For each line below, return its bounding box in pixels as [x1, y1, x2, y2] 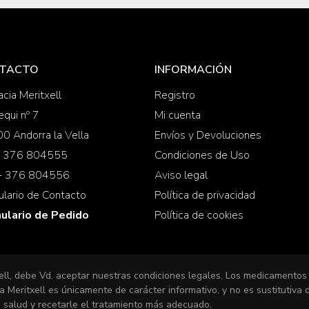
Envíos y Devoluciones [154, 128, 261, 143]
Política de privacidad [154, 188, 255, 203]
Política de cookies [154, 208, 243, 223]
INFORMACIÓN [154, 62, 232, 77]
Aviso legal [154, 168, 208, 183]
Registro [154, 88, 195, 103]
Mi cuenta [154, 108, 201, 123]
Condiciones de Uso [154, 148, 250, 163]
